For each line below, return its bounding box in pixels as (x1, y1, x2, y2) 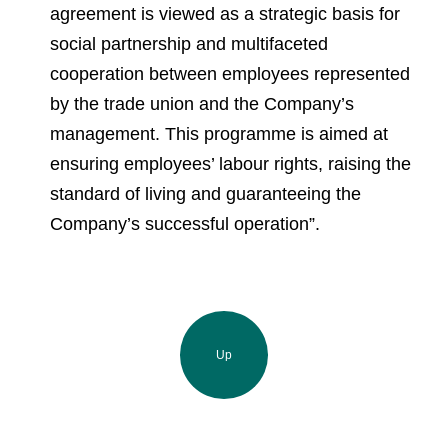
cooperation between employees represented (50, 64, 410, 84)
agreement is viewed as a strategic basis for (50, 4, 400, 24)
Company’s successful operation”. (50, 214, 320, 234)
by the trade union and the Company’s (50, 94, 354, 114)
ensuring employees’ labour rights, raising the (50, 154, 411, 174)
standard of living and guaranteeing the (50, 184, 361, 204)
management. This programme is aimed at (50, 124, 388, 144)
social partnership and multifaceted (50, 34, 328, 54)
